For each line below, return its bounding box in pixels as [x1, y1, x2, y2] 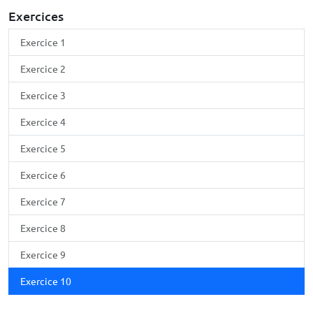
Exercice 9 [20, 248, 66, 261]
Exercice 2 [20, 62, 66, 75]
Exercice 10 [20, 275, 71, 287]
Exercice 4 [20, 115, 66, 128]
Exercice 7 [20, 195, 66, 208]
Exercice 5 [20, 142, 66, 154]
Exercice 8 [20, 221, 66, 234]
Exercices [8, 8, 64, 24]
